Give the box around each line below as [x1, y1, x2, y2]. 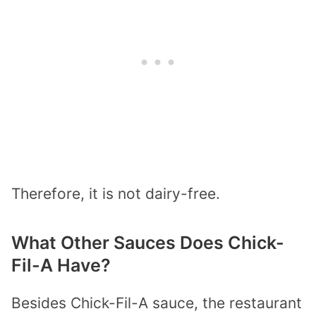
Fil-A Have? [11, 254, 111, 276]
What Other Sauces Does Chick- [11, 231, 284, 253]
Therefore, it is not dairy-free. [11, 185, 220, 203]
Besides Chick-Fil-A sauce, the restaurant [11, 293, 302, 312]
